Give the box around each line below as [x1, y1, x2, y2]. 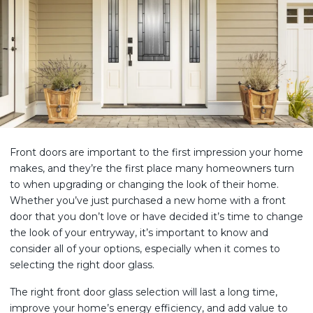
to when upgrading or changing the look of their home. [10, 178, 279, 191]
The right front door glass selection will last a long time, [10, 286, 277, 298]
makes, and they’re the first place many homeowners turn [10, 162, 294, 175]
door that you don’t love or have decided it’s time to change [10, 210, 303, 223]
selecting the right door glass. [10, 259, 157, 271]
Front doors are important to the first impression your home [10, 146, 303, 159]
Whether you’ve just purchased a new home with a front [10, 194, 286, 207]
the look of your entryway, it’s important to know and [10, 226, 268, 239]
